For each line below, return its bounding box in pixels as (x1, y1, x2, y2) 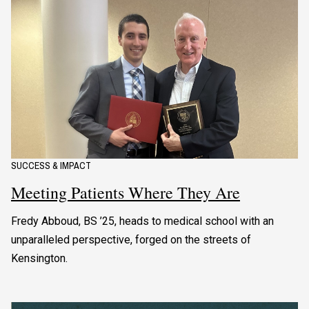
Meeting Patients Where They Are (11, 181, 240, 204)
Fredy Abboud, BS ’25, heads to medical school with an (11, 215, 274, 228)
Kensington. (11, 252, 68, 266)
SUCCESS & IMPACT (11, 159, 91, 172)
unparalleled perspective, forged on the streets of (11, 233, 251, 247)
